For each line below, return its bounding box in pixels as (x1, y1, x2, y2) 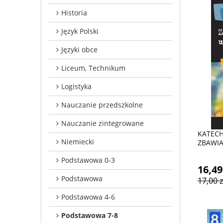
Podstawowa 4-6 (61, 192, 115, 202)
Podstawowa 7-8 (61, 210, 118, 220)
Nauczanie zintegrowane (61, 118, 144, 128)
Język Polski (61, 26, 99, 36)
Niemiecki (61, 136, 94, 146)
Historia (61, 7, 87, 17)
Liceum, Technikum (61, 63, 125, 73)
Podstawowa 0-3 (61, 155, 115, 165)
